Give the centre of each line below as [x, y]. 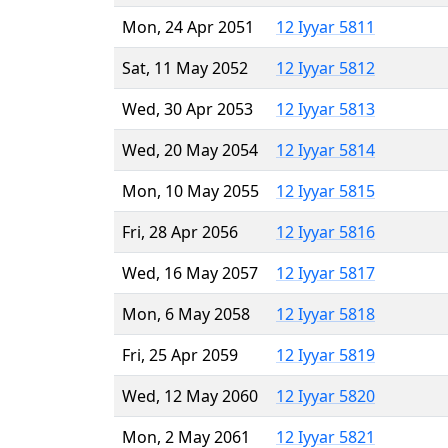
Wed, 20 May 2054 [190, 149]
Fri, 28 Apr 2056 [180, 231]
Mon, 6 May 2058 [186, 313]
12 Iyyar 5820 [325, 395]
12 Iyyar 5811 [325, 26]
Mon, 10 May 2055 [190, 190]
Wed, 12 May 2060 [190, 395]
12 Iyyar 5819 [325, 354]
